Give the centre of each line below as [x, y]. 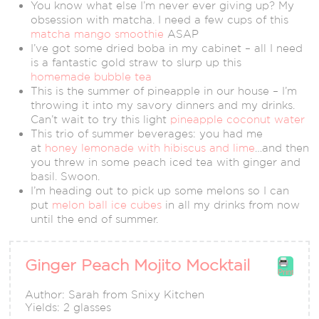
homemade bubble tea [91, 77]
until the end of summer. [95, 219]
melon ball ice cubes [107, 205]
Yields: [45, 308]
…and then [282, 148]
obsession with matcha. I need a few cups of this [160, 20]
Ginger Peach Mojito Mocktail [138, 265]
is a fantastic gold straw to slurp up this [136, 63]
